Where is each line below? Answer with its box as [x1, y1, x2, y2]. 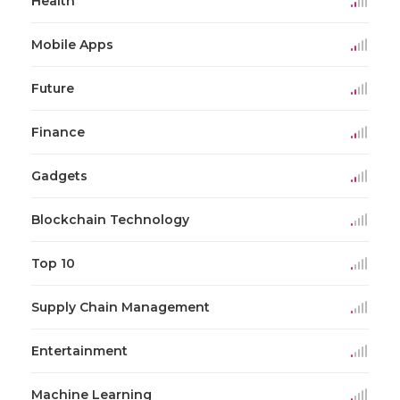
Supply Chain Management [31, 298, 210, 315]
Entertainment [31, 342, 128, 359]
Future [31, 79, 74, 96]
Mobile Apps [31, 36, 113, 53]
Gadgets [31, 167, 87, 184]
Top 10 [31, 254, 75, 271]
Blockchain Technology [31, 211, 189, 228]
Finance [31, 123, 85, 140]
